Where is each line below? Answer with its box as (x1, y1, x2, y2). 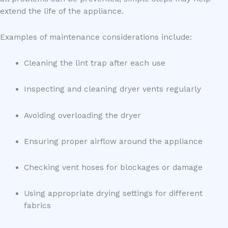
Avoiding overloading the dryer (23, 110, 141, 120)
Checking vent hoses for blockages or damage (23, 162, 203, 172)
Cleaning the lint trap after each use (23, 59, 165, 68)
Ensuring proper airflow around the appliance (23, 136, 203, 146)
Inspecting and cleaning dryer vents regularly (23, 84, 201, 94)
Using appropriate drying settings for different (23, 188, 203, 198)
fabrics (23, 201, 51, 210)
